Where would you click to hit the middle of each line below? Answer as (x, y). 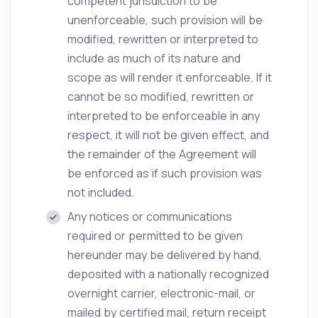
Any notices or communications (150, 216)
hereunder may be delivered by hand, (165, 255)
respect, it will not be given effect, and (168, 135)
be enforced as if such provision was (165, 173)
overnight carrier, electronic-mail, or (161, 293)
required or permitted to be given (155, 236)
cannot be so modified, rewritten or (161, 97)
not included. (101, 192)
